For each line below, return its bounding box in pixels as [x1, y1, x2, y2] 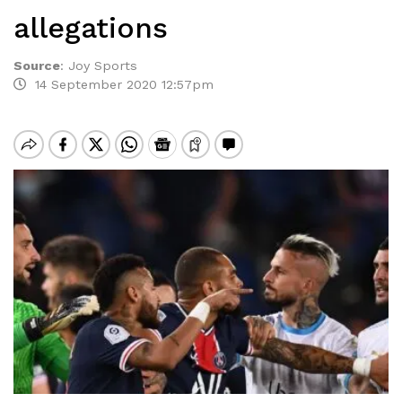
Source [13, 58, 60, 73]
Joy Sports [68, 58, 137, 73]
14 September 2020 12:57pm [26, 77, 214, 92]
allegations [13, 11, 168, 45]
